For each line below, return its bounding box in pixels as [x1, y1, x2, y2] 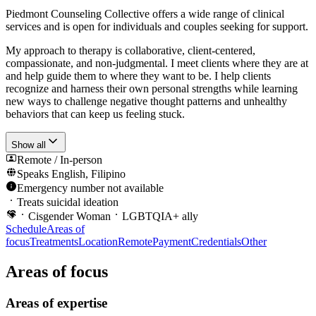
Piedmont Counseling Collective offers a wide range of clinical [6, 8, 284, 20]
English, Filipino [51, 168, 126, 181]
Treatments [30, 236, 78, 248]
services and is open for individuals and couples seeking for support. [6, 20, 308, 33]
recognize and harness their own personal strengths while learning [6, 83, 298, 95]
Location [78, 236, 118, 248]
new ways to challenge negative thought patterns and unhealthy [6, 95, 287, 108]
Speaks [17, 168, 51, 181]
